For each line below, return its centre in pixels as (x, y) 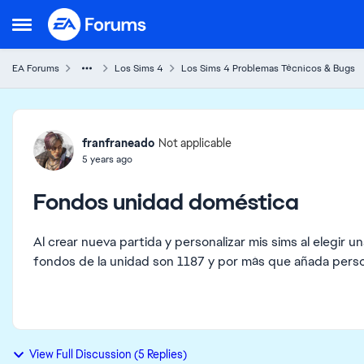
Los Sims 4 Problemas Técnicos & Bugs (268, 68)
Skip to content (107, 19)
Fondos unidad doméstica (166, 201)
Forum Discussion (112, 123)
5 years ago (107, 159)
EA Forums (36, 68)
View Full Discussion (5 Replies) (108, 354)
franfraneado (118, 143)
